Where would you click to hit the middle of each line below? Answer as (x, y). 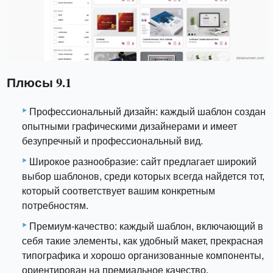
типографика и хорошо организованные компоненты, (143, 255)
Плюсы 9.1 (39, 83)
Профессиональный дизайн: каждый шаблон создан (147, 112)
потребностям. (55, 205)
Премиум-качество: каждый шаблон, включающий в (146, 226)
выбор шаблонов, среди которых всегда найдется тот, (143, 176)
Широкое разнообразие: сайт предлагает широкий (143, 161)
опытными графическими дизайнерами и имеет (129, 126)
